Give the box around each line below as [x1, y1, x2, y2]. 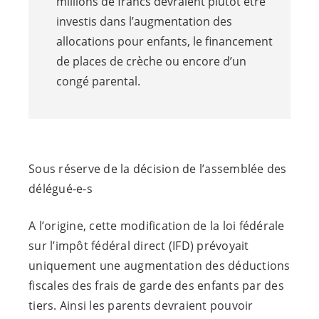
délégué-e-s [28, 180, 93, 197]
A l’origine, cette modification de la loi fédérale [28, 217, 285, 234]
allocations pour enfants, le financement [56, 33, 273, 49]
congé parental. [56, 73, 141, 89]
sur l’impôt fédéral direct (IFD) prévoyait [28, 237, 249, 253]
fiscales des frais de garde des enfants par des [28, 277, 284, 293]
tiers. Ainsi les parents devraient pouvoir [28, 297, 253, 313]
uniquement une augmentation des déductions [28, 257, 291, 273]
